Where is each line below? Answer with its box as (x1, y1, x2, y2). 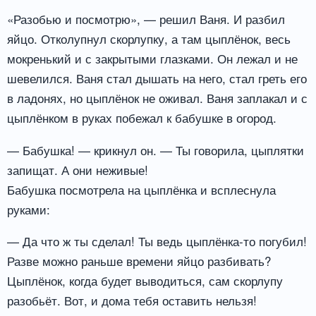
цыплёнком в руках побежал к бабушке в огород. (7, 108, 276, 126)
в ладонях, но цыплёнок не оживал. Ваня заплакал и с (7, 88, 308, 107)
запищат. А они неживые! (7, 160, 148, 178)
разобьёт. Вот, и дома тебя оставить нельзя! (7, 291, 257, 310)
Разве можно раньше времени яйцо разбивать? (7, 252, 271, 270)
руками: (7, 200, 50, 218)
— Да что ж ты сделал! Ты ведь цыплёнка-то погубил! (7, 232, 307, 250)
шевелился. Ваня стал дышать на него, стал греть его (7, 68, 307, 87)
